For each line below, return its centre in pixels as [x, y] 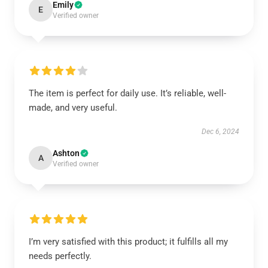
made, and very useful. [73, 108]
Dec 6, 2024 [220, 132]
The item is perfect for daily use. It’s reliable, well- [127, 93]
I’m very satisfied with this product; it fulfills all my [128, 242]
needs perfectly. [60, 256]
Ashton [66, 153]
